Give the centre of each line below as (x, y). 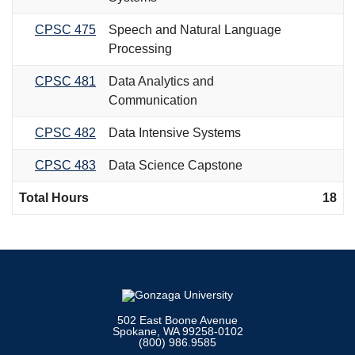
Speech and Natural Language (195, 29)
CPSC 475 (65, 29)
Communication (153, 100)
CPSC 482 (65, 132)
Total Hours (54, 197)
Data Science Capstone (176, 165)
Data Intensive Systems (175, 132)
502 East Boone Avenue (177, 320)
